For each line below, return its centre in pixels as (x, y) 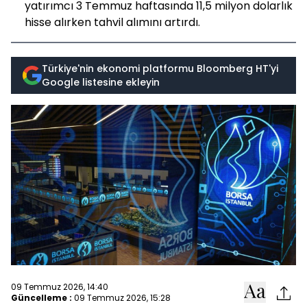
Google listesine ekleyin (101, 82)
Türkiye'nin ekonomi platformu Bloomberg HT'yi (160, 69)
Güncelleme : (41, 297)
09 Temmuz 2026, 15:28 (122, 297)
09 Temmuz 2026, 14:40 (60, 286)
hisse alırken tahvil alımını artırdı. (112, 22)
